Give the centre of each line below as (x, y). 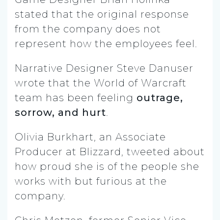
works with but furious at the (91, 181)
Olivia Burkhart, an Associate (90, 137)
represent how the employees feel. (106, 43)
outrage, (160, 97)
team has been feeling (76, 97)
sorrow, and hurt (60, 112)
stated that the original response (102, 14)
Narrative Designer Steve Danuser (104, 68)
